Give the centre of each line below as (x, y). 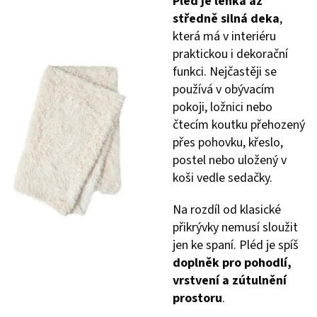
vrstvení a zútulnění (230, 281)
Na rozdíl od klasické (227, 210)
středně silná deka (226, 19)
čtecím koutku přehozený (239, 125)
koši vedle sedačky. (223, 178)
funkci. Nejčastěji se (225, 72)
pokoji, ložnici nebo (223, 107)
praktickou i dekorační (230, 54)
